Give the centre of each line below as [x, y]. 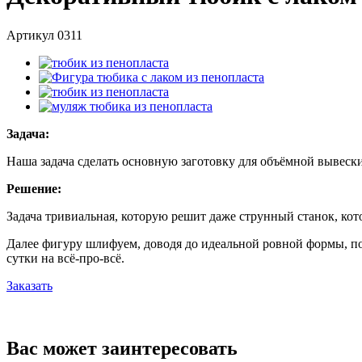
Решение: [34, 188]
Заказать [29, 285]
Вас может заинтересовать [122, 349]
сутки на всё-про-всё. [67, 258]
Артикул [32, 35]
